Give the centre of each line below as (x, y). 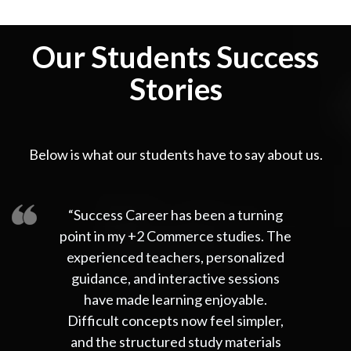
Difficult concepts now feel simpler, (175, 320)
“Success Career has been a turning (175, 214)
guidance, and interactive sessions (175, 278)
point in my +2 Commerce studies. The (175, 235)
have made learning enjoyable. (175, 299)
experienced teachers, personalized (175, 257)
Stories (175, 88)
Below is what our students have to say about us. (175, 154)
